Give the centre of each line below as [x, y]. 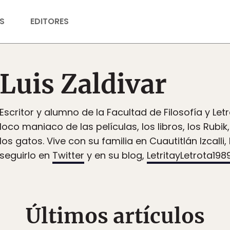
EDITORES [50, 21]
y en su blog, [116, 155]
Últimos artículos [115, 216]
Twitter [68, 155]
